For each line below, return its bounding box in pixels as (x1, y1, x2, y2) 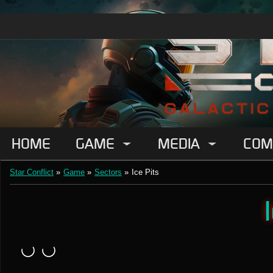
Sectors (94, 168, 122, 177)
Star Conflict (10, 168, 54, 177)
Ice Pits (132, 168, 159, 177)
